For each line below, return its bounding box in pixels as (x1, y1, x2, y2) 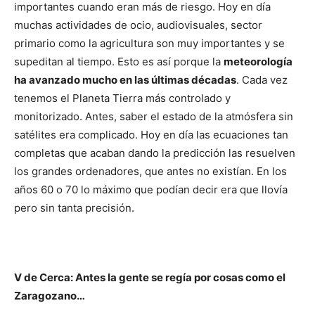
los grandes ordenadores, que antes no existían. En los (14, 165, 287, 178)
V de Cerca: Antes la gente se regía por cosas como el (14, 271, 285, 284)
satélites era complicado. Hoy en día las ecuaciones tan (14, 128, 288, 141)
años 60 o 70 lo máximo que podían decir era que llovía (14, 183, 288, 196)
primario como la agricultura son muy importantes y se (14, 37, 285, 50)
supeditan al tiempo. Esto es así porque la (14, 55, 224, 68)
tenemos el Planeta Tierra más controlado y (14, 91, 231, 105)
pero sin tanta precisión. (14, 201, 134, 214)
